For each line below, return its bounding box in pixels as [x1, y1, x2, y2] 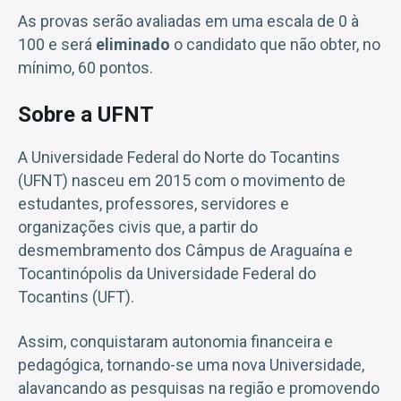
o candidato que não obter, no [170, 34, 380, 54]
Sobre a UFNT [18, 101, 154, 127]
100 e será [18, 34, 96, 54]
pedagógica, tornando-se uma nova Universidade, [18, 354, 364, 374]
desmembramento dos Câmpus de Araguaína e [18, 240, 353, 260]
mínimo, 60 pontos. [18, 57, 153, 77]
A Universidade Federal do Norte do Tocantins [18, 147, 340, 166]
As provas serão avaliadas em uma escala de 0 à [18, 11, 359, 30]
